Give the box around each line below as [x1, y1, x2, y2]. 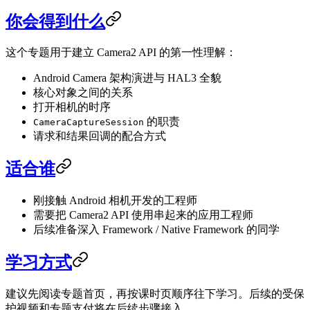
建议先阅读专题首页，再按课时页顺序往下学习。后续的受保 [6, 288, 304, 300]
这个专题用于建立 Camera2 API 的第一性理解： [6, 46, 237, 59]
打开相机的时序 [33, 101, 111, 113]
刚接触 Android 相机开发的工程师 [33, 194, 197, 207]
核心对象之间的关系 [33, 86, 133, 99]
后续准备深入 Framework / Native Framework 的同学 [33, 224, 280, 236]
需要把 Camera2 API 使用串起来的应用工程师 [33, 209, 253, 221]
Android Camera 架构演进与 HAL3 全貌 [33, 72, 221, 84]
